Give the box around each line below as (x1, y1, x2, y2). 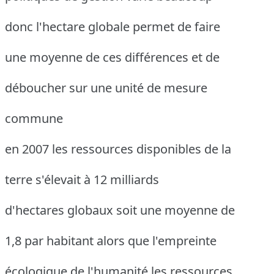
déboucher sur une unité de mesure (5, 79, 207, 96)
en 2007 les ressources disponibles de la (5, 140, 231, 157)
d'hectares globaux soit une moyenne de (5, 201, 235, 218)
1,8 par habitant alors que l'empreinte (5, 232, 217, 249)
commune (5, 109, 63, 127)
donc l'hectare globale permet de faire (5, 18, 220, 35)
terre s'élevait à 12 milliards (5, 171, 159, 188)
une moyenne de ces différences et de (5, 48, 220, 65)
